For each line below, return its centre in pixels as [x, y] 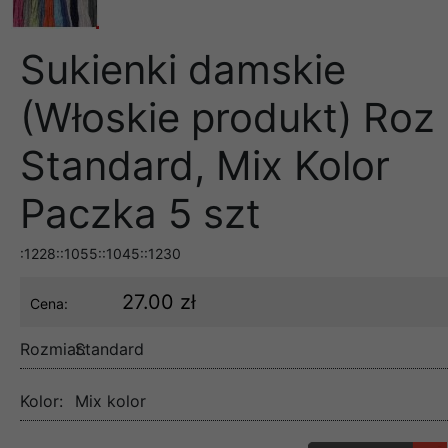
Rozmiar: [53, 348]
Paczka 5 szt [140, 213]
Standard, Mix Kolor [205, 165]
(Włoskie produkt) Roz [227, 117]
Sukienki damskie [183, 69]
